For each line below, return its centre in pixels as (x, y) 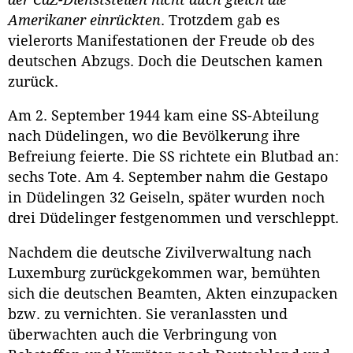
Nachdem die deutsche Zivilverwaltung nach (160, 253)
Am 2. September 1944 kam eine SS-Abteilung (163, 116)
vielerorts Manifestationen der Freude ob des (161, 41)
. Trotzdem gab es (220, 20)
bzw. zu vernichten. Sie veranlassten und (148, 315)
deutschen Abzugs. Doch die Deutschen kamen (165, 61)
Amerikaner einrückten (84, 20)
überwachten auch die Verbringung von (143, 335)
